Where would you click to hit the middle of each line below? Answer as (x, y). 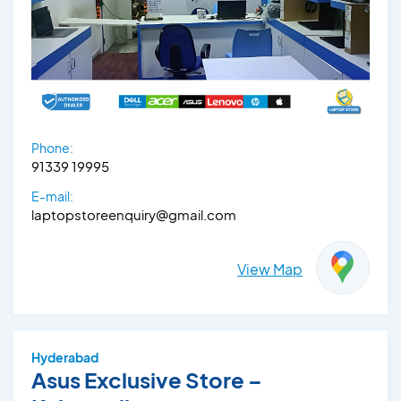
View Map (270, 269)
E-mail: (52, 196)
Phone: (52, 148)
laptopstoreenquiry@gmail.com (134, 215)
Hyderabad (65, 358)
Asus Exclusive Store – (147, 380)
